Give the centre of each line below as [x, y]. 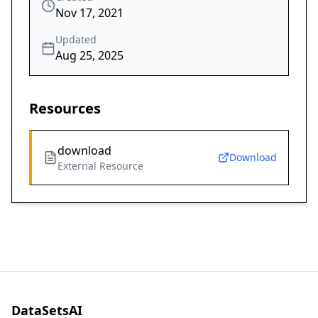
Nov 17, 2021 [89, 13]
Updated [76, 40]
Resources [65, 109]
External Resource [100, 166]
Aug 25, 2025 [89, 56]
